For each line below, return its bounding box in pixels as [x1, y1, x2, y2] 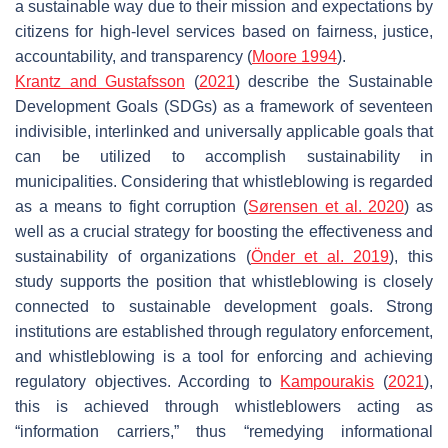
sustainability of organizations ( [15, 247, 251, 265]
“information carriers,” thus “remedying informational [15, 422, 433, 440]
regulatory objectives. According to [15, 372, 281, 390]
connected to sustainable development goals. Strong [15, 297, 433, 315]
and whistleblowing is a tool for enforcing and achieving [15, 347, 433, 365]
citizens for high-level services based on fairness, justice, [15, 22, 433, 40]
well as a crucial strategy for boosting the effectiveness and [15, 222, 433, 240]
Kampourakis [280, 372, 375, 390]
